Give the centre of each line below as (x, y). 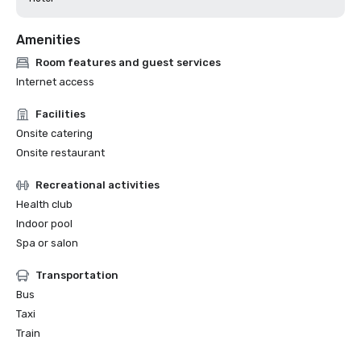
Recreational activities (98, 185)
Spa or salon (47, 243)
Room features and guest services (128, 62)
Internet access (55, 82)
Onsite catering (54, 133)
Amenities (48, 40)
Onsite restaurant (60, 153)
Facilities (60, 114)
